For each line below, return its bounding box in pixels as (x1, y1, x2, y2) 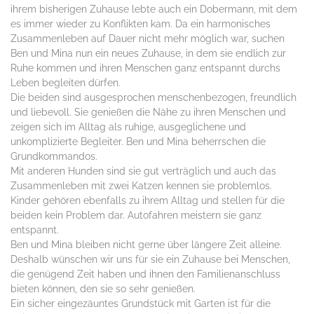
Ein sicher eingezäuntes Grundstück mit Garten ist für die (11, 297, 271, 309)
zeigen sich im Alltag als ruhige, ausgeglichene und (11, 121, 246, 132)
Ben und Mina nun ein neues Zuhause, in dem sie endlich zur (11, 47, 286, 59)
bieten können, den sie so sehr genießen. (11, 282, 196, 294)
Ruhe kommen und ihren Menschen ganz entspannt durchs (11, 62, 280, 74)
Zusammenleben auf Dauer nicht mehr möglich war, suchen (11, 32, 285, 44)
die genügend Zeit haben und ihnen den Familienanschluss (11, 268, 280, 280)
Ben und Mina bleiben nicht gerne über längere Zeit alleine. (11, 238, 282, 250)
